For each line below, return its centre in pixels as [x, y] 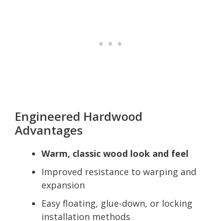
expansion [63, 185]
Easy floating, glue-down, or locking [117, 203]
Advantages [49, 130]
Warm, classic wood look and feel [115, 153]
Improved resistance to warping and [119, 171]
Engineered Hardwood [79, 116]
